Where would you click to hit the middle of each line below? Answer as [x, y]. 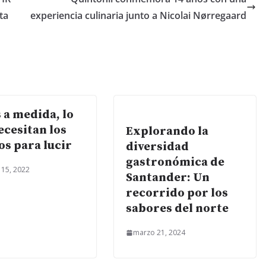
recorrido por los [177, 194]
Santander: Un [168, 178]
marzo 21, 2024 [159, 233]
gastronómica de [175, 163]
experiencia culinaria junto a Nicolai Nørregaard [138, 16]
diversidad [157, 147]
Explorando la [167, 132]
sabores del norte [177, 209]
